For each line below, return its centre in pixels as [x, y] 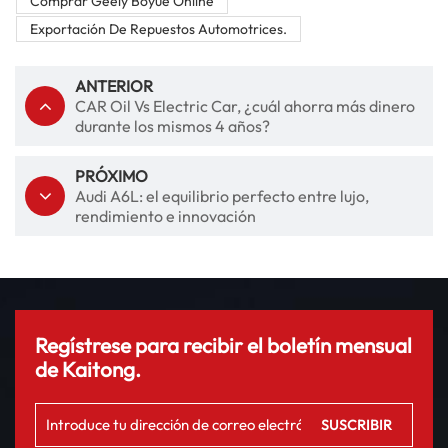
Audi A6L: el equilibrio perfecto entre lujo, [222, 196]
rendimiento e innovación [165, 216]
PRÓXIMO [111, 176]
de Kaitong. [88, 368]
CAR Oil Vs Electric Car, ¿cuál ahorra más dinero [245, 106]
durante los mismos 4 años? [172, 126]
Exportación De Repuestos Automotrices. [158, 28]
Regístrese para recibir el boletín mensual [223, 344]
